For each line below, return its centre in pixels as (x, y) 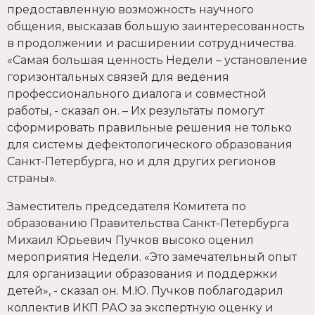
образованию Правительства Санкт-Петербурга (148, 223)
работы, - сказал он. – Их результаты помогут (136, 110)
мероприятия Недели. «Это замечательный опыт (152, 257)
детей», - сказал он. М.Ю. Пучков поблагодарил (145, 290)
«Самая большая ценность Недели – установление (157, 60)
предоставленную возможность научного (130, 9)
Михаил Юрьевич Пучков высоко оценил (130, 240)
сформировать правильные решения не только (149, 127)
